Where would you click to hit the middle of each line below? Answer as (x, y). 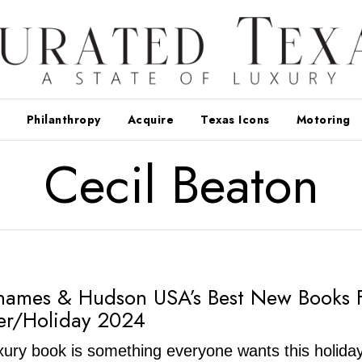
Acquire (150, 119)
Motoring (323, 119)
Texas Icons (235, 119)
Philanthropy (63, 119)
